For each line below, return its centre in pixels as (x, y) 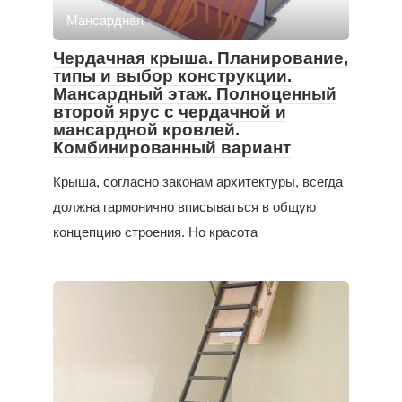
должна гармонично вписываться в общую (184, 207)
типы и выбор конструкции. (172, 76)
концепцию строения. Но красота (155, 232)
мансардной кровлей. (146, 130)
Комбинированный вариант (172, 148)
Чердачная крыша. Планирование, (201, 58)
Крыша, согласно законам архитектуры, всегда (198, 182)
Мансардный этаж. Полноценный (195, 94)
